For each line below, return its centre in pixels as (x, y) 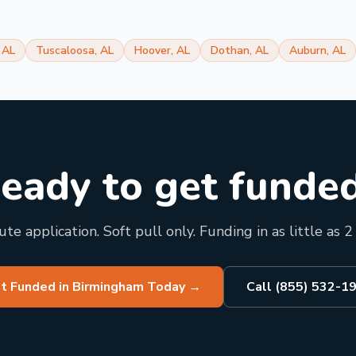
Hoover (153, 50)
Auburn (308, 50)
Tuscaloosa (65, 50)
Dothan (230, 50)
